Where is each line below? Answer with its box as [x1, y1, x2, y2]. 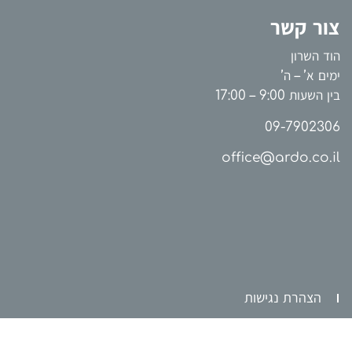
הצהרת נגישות [244, 290, 321, 306]
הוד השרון [291, 49, 340, 64]
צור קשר [270, 16, 340, 40]
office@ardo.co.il [222, 150, 340, 166]
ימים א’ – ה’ [281, 68, 340, 84]
